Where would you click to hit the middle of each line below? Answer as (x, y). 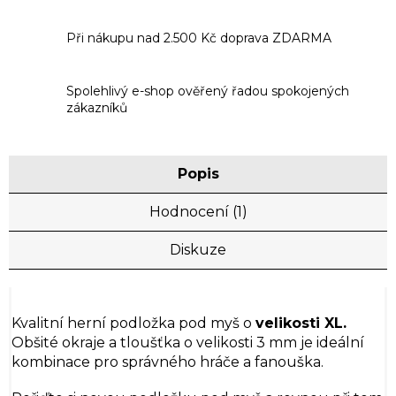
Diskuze (198, 249)
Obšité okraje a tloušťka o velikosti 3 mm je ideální (188, 342)
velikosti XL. (301, 323)
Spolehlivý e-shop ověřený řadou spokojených (208, 91)
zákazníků (97, 108)
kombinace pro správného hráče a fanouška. (168, 362)
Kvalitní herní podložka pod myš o (133, 323)
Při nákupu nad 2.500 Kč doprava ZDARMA (199, 38)
